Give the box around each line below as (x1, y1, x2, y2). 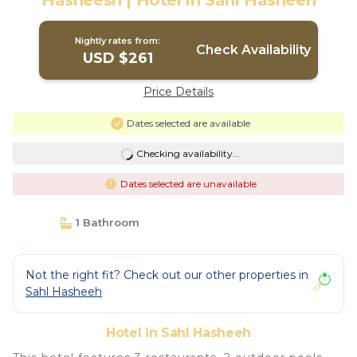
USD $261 (82, 49, 153, 67)
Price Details (143, 84, 214, 99)
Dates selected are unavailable (120, 178, 257, 190)
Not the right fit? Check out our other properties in (25, 268, 308, 282)
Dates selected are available (126, 117, 250, 129)
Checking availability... (135, 147, 240, 159)
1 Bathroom (72, 216, 139, 229)
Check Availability (195, 42, 311, 57)
